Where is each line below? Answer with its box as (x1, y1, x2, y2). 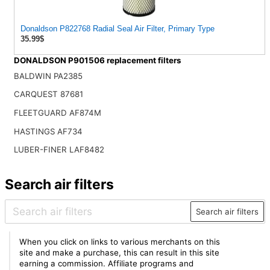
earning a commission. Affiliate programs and (19, 258, 194, 268)
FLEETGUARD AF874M (13, 108, 101, 118)
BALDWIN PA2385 (13, 71, 83, 81)
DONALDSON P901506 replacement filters (13, 55, 181, 66)
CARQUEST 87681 (13, 89, 83, 99)
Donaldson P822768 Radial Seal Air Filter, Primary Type (20, 24, 215, 34)
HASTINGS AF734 (13, 126, 83, 136)
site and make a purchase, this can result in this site (19, 247, 220, 257)
